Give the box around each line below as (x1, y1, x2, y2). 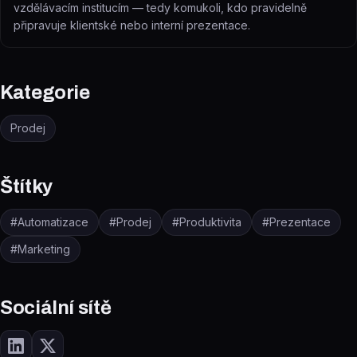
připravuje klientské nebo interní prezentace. (14, 18, 250, 32)
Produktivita (179, 215, 241, 229)
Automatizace (18, 215, 88, 229)
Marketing (18, 242, 70, 256)
